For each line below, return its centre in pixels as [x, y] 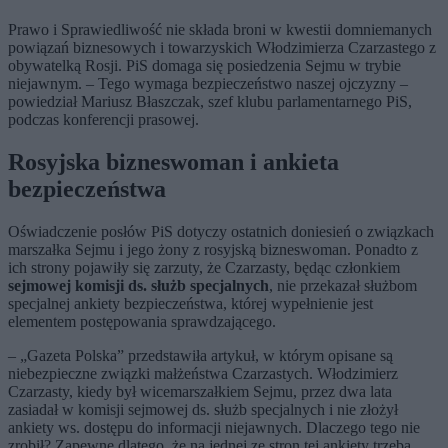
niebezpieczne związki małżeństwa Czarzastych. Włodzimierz [203, 374]
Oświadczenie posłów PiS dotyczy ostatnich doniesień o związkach [221, 232]
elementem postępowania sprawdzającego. [142, 322]
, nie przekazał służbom [343, 286]
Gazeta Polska [72, 356]
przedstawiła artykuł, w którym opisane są [258, 356]
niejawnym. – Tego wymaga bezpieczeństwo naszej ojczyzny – [208, 84]
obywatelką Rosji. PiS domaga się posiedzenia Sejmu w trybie [204, 66]
